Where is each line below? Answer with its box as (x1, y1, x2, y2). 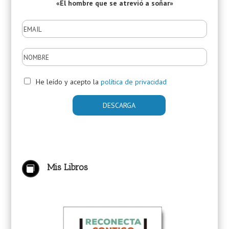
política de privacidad (100, 77, 167, 87)
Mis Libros (47, 162, 88, 173)
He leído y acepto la (35, 77, 101, 87)
